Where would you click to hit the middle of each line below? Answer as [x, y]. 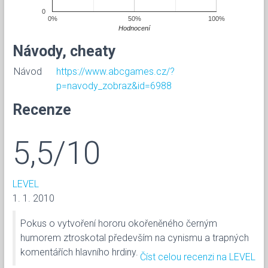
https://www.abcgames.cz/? [115, 71]
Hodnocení [135, 28]
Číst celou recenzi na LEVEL [198, 257]
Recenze [42, 109]
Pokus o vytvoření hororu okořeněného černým [119, 223]
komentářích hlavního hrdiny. [79, 252]
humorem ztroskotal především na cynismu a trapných [135, 237]
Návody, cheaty [64, 51]
